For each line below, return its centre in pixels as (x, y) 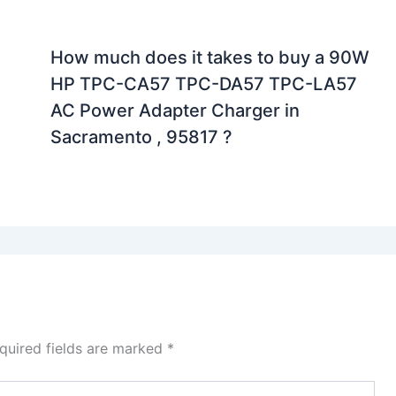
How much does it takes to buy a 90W (209, 58)
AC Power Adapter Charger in (175, 111)
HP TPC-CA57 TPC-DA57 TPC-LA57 (203, 84)
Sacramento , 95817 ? (141, 137)
